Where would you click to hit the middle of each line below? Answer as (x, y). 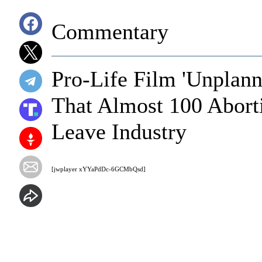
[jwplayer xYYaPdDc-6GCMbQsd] (99, 169)
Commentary (110, 32)
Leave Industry (119, 132)
